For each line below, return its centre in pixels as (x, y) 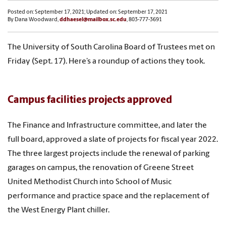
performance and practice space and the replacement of (108, 196)
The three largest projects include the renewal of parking (108, 154)
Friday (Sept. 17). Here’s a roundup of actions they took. (106, 62)
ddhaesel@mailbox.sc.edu (93, 20)
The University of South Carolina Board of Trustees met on (111, 48)
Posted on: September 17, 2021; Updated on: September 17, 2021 (88, 13)
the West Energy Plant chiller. (59, 210)
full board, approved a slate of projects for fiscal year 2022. (113, 139)
